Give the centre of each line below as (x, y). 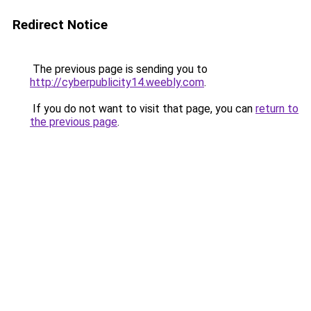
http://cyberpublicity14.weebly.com (117, 82)
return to (277, 109)
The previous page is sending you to (119, 69)
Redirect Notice (60, 25)
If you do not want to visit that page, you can (143, 109)
